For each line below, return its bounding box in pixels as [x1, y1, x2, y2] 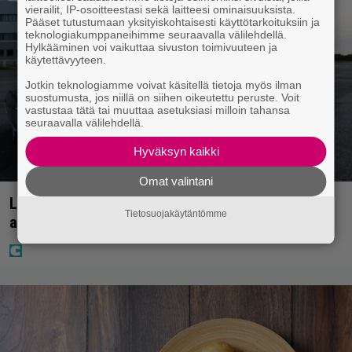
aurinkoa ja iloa [9, 213, 109, 233]
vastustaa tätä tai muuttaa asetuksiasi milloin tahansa [25, 103, 291, 116]
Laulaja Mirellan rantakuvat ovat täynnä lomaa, [9, 194, 315, 214]
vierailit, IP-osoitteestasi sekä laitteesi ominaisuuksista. [25, 2, 296, 16]
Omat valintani [139, 174, 213, 188]
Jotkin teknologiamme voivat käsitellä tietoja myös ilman [25, 78, 302, 91]
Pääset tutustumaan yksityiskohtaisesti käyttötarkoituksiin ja [25, 15, 321, 28]
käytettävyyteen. [25, 53, 107, 66]
